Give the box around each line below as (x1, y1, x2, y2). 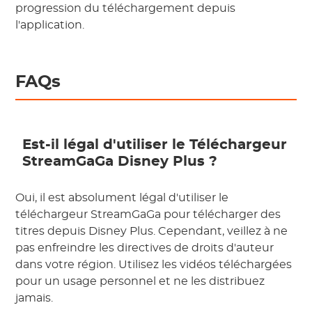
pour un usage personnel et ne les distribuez (15, 276, 265, 288)
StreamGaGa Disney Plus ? (22, 155, 218, 169)
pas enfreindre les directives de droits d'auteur (15, 242, 274, 254)
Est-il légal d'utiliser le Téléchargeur (22, 138, 288, 153)
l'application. (15, 19, 85, 31)
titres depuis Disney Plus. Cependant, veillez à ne (15, 226, 288, 237)
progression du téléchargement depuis (15, 3, 236, 15)
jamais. (15, 292, 54, 304)
